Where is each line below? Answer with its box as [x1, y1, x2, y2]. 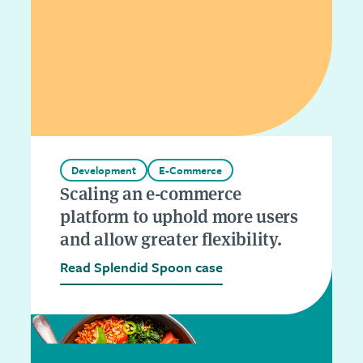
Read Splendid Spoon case [68, 257, 224, 277]
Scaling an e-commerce [60, 180, 242, 205]
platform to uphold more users [60, 203, 298, 228]
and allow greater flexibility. [60, 225, 282, 250]
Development [71, 162, 137, 178]
